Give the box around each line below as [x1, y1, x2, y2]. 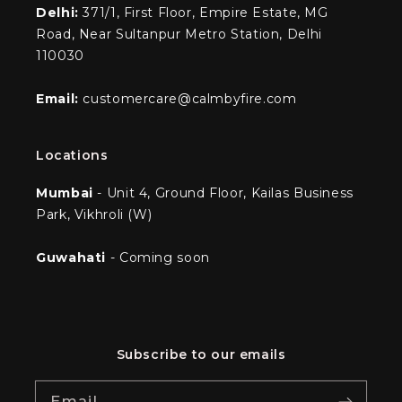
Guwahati [36, 249, 110, 266]
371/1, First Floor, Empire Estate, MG [78, 4, 328, 21]
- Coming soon [109, 249, 210, 266]
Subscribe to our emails [116, 345, 286, 363]
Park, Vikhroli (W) [36, 205, 153, 223]
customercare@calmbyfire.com [78, 90, 297, 107]
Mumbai [36, 184, 93, 201]
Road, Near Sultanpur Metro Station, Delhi [36, 25, 322, 42]
